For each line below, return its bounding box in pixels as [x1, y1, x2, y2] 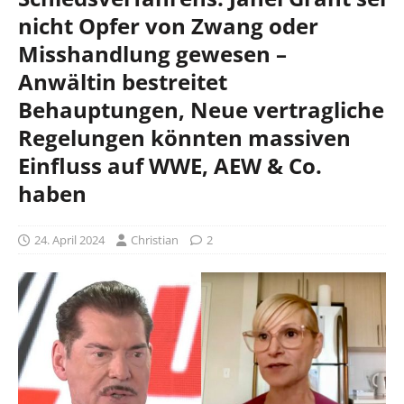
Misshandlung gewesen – [18, 38, 287, 69]
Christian [131, 231, 179, 248]
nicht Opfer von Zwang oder [18, 10, 318, 41]
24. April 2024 [34, 231, 105, 248]
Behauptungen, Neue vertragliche [18, 94, 384, 124]
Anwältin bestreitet [18, 66, 227, 96]
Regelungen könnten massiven [18, 122, 351, 152]
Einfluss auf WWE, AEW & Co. [18, 150, 322, 180]
